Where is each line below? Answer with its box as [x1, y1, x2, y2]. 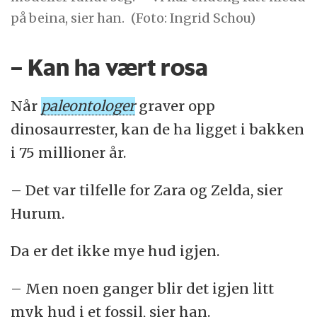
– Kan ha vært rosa [11, 53, 209, 82]
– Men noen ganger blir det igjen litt [11, 279, 275, 297]
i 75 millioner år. [11, 143, 127, 161]
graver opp [135, 96, 216, 115]
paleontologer [41, 96, 136, 115]
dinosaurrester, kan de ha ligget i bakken [11, 120, 305, 138]
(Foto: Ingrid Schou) [131, 9, 256, 26]
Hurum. [11, 204, 65, 222]
